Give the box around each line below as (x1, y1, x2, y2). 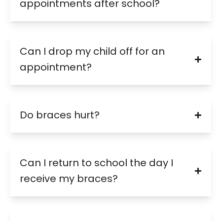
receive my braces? (20, 172, 118, 186)
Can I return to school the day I (20, 156, 173, 170)
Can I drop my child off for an (20, 44, 165, 59)
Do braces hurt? (20, 108, 100, 122)
